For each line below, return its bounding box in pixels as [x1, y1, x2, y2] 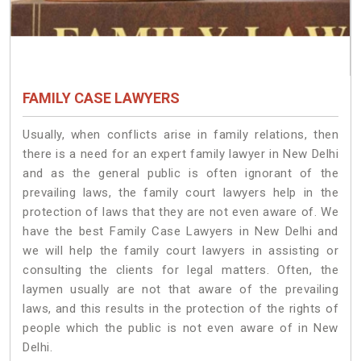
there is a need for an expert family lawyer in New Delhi [23, 147, 338, 162]
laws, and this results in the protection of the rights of [23, 301, 338, 317]
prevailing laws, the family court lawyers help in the [23, 185, 338, 201]
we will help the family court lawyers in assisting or [23, 243, 338, 259]
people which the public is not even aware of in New [23, 321, 338, 336]
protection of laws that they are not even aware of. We [23, 205, 338, 220]
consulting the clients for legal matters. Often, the [23, 263, 338, 278]
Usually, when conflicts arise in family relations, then [23, 127, 338, 143]
